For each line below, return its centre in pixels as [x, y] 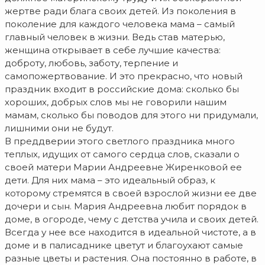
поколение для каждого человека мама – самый [120, 24]
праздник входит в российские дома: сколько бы [122, 89]
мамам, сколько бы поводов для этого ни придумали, [131, 115]
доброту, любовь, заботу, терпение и [91, 63]
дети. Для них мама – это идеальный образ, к [110, 180]
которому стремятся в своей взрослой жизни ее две [131, 193]
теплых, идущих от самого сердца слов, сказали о [122, 154]
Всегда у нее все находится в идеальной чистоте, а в [130, 232]
